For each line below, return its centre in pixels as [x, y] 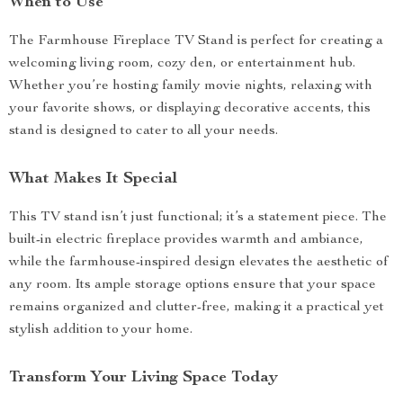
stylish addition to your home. [101, 330]
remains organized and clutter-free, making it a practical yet [197, 308]
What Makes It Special [93, 179]
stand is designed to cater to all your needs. [143, 131]
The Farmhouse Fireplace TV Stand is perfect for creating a [196, 41]
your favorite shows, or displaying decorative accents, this [190, 109]
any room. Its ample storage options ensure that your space [193, 285]
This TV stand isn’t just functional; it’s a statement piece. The [198, 218]
